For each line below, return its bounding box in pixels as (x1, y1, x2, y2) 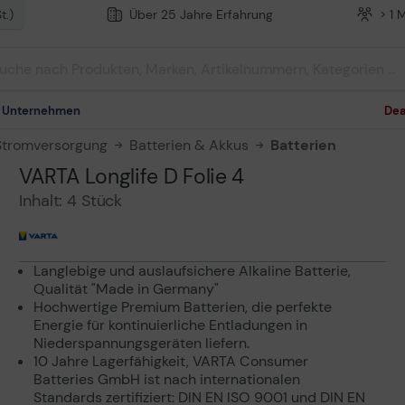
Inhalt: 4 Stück (19, 190, 123, 212)
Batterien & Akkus (129, 136, 249, 155)
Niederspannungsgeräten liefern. (33, 334, 250, 353)
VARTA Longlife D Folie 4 (19, 163, 245, 190)
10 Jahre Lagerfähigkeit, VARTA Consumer (33, 352, 309, 371)
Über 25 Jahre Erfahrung (129, 6, 274, 23)
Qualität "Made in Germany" (33, 279, 220, 298)
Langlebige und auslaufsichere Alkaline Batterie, (33, 261, 352, 280)
